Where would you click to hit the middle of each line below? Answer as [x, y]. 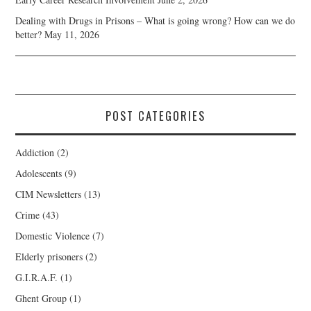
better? [29, 35]
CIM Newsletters [49, 194]
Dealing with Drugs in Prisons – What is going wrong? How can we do [155, 21]
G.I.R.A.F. [37, 278]
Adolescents [39, 174]
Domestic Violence [53, 236]
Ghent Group [41, 299]
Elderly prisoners [49, 257]
